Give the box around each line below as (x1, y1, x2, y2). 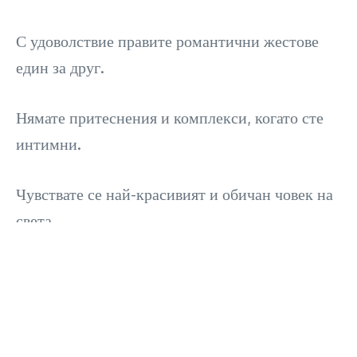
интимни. (16, 133, 81, 155)
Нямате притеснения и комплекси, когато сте (16, 107, 324, 128)
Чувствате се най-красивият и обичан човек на (16, 183, 333, 205)
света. (16, 210, 56, 231)
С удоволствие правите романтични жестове (16, 30, 319, 52)
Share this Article (32, 258, 112, 272)
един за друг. (16, 57, 104, 78)
